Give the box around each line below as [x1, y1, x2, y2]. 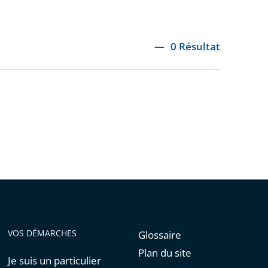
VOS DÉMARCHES [8, 227, 77, 239]
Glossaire [138, 228, 181, 242]
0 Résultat [179, 39, 220, 53]
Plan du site [138, 246, 191, 260]
